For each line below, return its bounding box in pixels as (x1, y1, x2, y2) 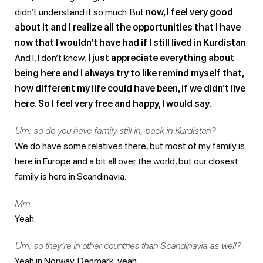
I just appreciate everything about (86, 52, 234, 63)
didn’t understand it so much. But (15, 6, 146, 18)
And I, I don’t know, (15, 52, 86, 63)
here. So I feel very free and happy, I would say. (15, 97, 211, 109)
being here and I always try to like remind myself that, (15, 67, 244, 79)
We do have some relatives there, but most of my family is (15, 140, 245, 151)
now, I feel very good (146, 6, 233, 18)
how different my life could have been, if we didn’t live (15, 82, 245, 94)
